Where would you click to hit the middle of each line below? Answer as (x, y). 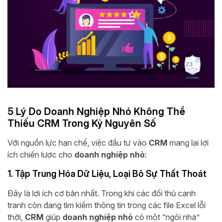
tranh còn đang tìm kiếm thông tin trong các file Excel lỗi (107, 205)
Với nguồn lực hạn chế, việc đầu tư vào (78, 142)
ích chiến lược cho (41, 154)
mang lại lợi (188, 142)
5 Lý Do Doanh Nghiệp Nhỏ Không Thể (96, 111)
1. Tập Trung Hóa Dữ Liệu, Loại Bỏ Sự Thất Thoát (107, 173)
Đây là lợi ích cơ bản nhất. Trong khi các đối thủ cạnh (102, 193)
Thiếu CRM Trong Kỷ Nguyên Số (82, 123)
